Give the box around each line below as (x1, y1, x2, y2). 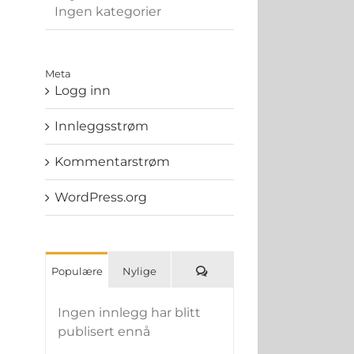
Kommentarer (207, 264, 281, 277)
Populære (51, 265, 103, 277)
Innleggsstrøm (54, 119, 149, 134)
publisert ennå (57, 324, 150, 339)
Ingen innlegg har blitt (57, 305, 201, 320)
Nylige (122, 265, 156, 277)
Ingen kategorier (54, 4, 161, 19)
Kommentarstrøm (54, 154, 170, 169)
